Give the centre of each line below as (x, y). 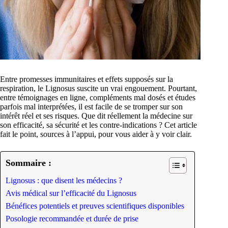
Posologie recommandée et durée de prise (72, 219)
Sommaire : (28, 163)
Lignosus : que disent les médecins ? (64, 181)
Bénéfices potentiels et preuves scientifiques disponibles (95, 206)
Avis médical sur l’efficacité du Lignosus (71, 193)
